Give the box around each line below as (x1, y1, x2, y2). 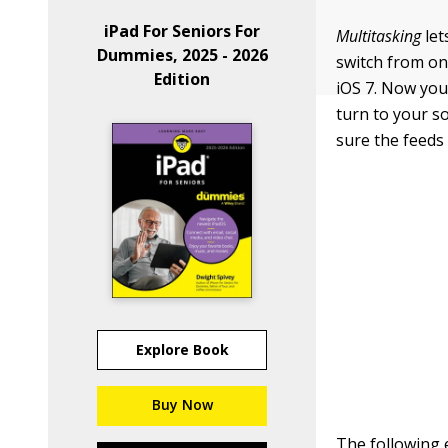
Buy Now (151, 395, 213, 414)
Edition (154, 68, 211, 90)
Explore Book (135, 340, 229, 359)
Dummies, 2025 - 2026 (96, 44, 268, 66)
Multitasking (336, 25, 422, 47)
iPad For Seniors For (104, 20, 261, 42)
